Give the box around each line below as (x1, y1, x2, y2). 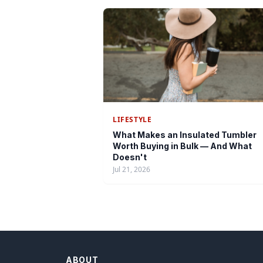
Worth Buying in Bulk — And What (113, 141, 252, 151)
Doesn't (113, 152, 147, 162)
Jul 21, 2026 (113, 164, 150, 174)
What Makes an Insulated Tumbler (113, 130, 257, 140)
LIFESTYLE (113, 114, 152, 124)
